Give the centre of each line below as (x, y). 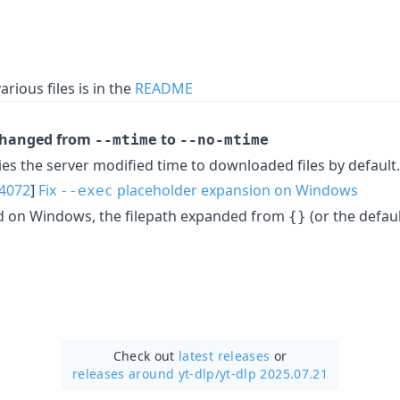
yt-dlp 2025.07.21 (274, 373)
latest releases (225, 355)
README (164, 88)
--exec (87, 190)
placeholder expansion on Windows (236, 190)
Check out (146, 355)
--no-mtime (224, 139)
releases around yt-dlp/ (146, 373)
